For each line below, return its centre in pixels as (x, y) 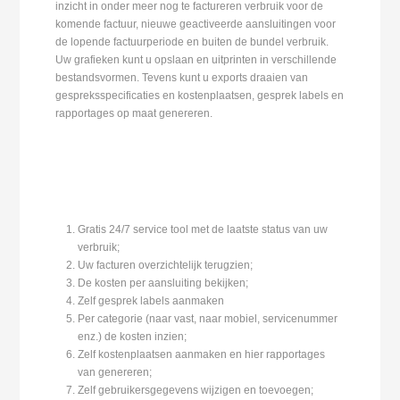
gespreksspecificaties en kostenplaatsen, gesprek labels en (200, 95)
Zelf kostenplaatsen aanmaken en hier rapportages (202, 354)
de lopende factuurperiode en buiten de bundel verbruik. (192, 42)
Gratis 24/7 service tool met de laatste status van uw (203, 229)
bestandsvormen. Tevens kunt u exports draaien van (182, 77)
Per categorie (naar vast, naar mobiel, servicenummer (208, 318)
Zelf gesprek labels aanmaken (151, 300)
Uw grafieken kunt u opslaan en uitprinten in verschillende (196, 59)
